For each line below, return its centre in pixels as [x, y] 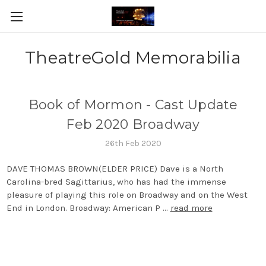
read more [191, 208]
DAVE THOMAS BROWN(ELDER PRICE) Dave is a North [115, 168]
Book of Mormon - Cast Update [133, 105]
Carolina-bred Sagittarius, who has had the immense [116, 181]
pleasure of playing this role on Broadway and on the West [127, 194]
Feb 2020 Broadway [133, 124]
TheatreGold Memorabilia [133, 58]
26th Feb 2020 [133, 143]
